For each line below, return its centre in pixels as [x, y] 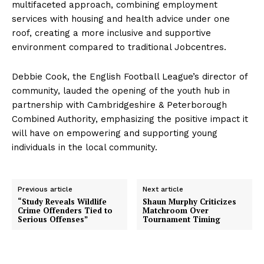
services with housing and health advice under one [121, 19]
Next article [163, 189]
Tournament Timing [182, 220]
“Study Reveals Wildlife [62, 202]
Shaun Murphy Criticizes [190, 202]
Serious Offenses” [53, 220]
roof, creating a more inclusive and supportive [111, 33]
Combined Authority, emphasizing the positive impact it [130, 119]
